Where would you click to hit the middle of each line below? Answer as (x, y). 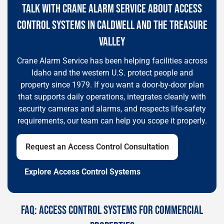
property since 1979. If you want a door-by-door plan (112, 85)
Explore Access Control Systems (82, 172)
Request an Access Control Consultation (97, 147)
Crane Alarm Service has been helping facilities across (112, 61)
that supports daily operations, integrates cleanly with (112, 97)
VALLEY (112, 42)
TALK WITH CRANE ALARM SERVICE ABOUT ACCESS (112, 9)
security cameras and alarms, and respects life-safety (112, 109)
